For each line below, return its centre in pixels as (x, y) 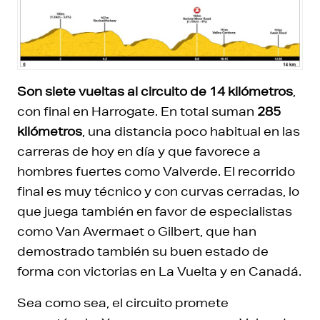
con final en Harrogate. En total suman (137, 111)
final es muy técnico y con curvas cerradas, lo (158, 191)
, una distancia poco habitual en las (191, 131)
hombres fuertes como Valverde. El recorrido (156, 171)
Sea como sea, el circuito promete (123, 303)
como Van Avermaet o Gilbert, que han (137, 231)
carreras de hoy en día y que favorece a (139, 151)
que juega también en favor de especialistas (155, 211)
